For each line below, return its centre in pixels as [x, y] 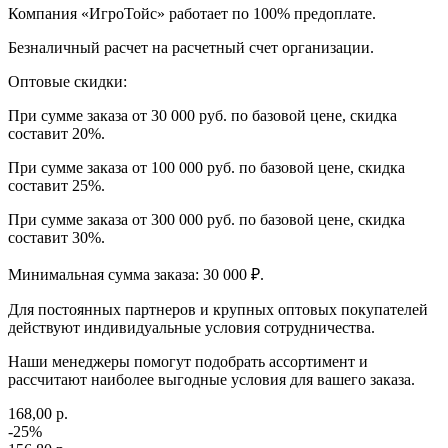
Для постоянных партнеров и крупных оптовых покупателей [218, 309]
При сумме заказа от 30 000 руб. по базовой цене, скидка [202, 115]
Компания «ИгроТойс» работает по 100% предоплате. [192, 13]
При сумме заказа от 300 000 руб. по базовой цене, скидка [206, 219]
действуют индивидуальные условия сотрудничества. [191, 327]
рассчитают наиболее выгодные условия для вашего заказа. [211, 379]
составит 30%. [56, 237]
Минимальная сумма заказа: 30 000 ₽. [136, 274]
